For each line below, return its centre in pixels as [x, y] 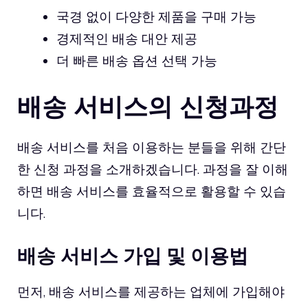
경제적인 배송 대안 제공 [127, 38]
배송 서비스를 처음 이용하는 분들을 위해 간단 [152, 147]
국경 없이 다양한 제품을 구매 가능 [156, 16]
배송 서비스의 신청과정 [148, 107]
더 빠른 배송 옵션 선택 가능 [137, 60]
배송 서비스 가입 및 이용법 [133, 255]
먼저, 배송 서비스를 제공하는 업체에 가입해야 [151, 291]
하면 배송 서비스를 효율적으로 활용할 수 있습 [152, 191]
